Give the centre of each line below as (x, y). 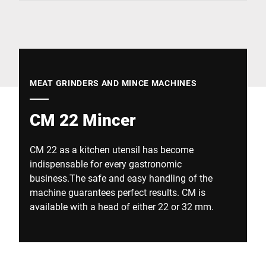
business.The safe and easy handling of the (121, 178)
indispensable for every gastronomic (106, 164)
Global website (50, 7)
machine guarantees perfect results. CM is (118, 192)
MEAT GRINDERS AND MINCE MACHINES (113, 83)
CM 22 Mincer (83, 120)
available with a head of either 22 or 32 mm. (122, 206)
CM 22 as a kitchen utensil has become (112, 149)
